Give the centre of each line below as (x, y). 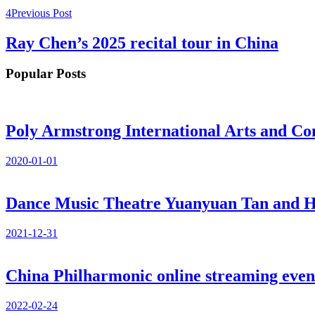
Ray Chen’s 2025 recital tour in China (142, 43)
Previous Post (41, 13)
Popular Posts (46, 74)
